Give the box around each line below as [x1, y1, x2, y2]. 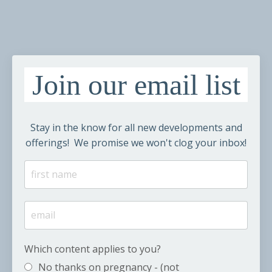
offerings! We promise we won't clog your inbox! [25, 135, 246, 149]
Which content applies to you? [24, 242, 161, 256]
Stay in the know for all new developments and [30, 120, 242, 134]
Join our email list [32, 69, 240, 101]
